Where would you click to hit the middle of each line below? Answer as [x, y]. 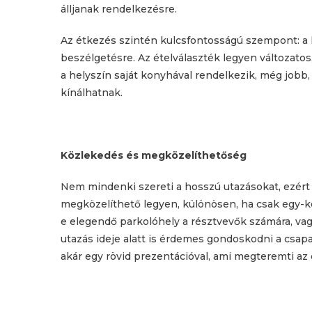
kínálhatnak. [92, 93]
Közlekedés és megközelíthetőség [154, 155]
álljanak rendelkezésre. [119, 9]
